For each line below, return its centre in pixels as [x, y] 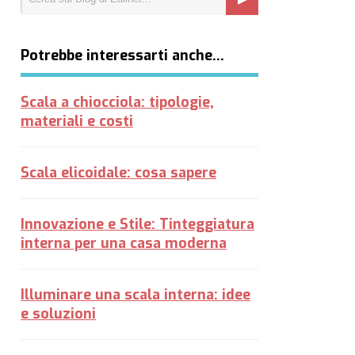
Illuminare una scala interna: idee [136, 295]
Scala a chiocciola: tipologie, [117, 102]
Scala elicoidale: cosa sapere [118, 173]
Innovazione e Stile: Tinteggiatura [137, 224]
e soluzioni [58, 314]
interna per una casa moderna [124, 243]
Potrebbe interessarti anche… [122, 55]
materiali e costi [77, 121]
